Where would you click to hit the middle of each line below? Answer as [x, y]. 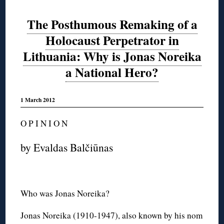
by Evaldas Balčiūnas [67, 147]
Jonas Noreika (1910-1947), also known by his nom [112, 215]
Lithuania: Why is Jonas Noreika [112, 56]
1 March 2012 [38, 100]
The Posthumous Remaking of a [112, 24]
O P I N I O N [44, 123]
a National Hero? [112, 72]
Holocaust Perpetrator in [112, 40]
